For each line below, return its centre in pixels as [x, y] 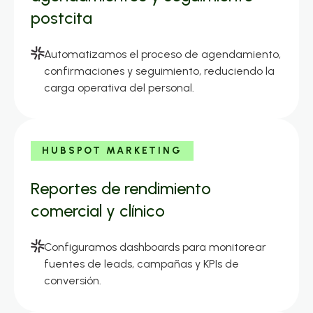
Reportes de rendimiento [121, 189]
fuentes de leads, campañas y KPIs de [142, 264]
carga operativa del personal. [119, 88]
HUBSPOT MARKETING [112, 151]
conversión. [73, 281]
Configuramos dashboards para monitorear [155, 247]
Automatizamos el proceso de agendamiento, [163, 54]
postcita [61, 18]
